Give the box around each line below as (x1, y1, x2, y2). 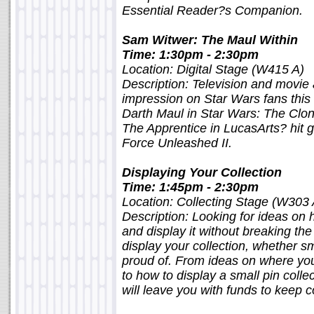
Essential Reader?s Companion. (122, 4, 303, 18)
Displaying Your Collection (122, 165, 282, 179)
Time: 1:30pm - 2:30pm (122, 48, 259, 62)
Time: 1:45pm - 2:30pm (122, 180, 259, 194)
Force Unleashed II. (122, 136, 232, 150)
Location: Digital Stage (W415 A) (122, 62, 304, 76)
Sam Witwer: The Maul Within (122, 33, 298, 47)
